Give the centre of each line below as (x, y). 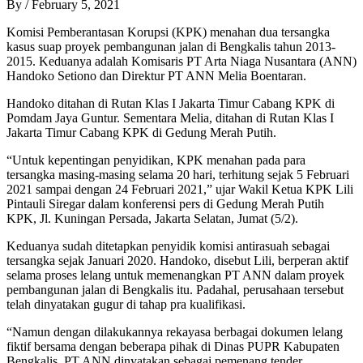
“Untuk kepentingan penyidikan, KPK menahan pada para (156, 160)
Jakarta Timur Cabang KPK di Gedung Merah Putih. (141, 132)
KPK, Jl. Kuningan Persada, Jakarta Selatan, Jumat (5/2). (152, 218)
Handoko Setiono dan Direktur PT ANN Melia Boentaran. (156, 75)
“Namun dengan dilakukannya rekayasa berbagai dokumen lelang (175, 331)
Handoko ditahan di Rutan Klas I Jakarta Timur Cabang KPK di (171, 103)
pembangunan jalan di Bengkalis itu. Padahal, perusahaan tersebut (175, 289)
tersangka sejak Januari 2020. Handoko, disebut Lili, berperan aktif (177, 260)
